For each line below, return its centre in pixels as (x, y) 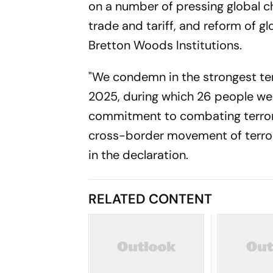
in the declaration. (139, 155)
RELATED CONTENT (151, 199)
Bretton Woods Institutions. (165, 45)
